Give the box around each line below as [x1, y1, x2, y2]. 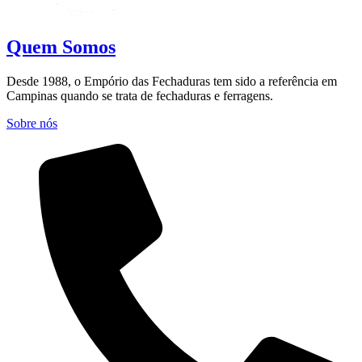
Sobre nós [6, 116, 57, 131]
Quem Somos [6, 36, 116, 58]
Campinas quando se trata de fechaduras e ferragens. [6, 89, 273, 103]
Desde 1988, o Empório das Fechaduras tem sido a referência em [6, 74, 337, 89]
